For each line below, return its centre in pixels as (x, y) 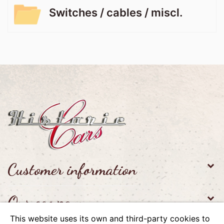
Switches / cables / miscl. (116, 13)
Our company (46, 202)
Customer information (72, 169)
